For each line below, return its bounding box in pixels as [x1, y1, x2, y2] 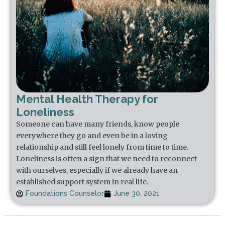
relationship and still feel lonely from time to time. [16, 143, 189, 152]
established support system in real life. [16, 177, 149, 187]
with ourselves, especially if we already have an [16, 166, 178, 175]
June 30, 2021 [114, 189, 160, 198]
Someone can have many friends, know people [16, 120, 180, 129]
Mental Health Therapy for [16, 92, 159, 106]
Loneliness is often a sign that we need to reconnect [16, 154, 197, 164]
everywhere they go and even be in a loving [16, 131, 168, 141]
